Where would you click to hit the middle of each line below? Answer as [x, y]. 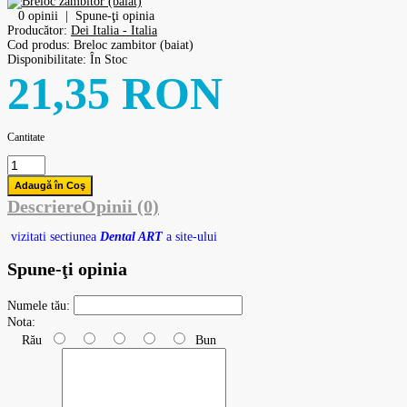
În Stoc [107, 59]
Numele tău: [39, 305]
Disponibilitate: [47, 59]
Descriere [45, 206]
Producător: [37, 30]
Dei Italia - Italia [114, 30]
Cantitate [26, 137]
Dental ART [131, 236]
